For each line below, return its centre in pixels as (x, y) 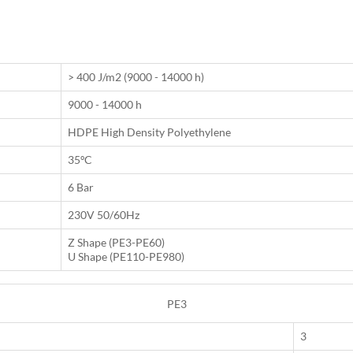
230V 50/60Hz (104, 215)
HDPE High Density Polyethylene (149, 132)
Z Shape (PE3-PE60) (116, 243)
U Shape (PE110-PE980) (126, 257)
